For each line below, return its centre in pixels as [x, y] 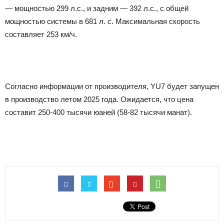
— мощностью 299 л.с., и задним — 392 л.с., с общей [97, 8]
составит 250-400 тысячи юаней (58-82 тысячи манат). [98, 112]
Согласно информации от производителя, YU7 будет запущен [112, 86]
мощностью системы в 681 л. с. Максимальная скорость [102, 21]
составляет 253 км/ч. [41, 34]
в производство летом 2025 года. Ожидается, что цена [99, 99]
